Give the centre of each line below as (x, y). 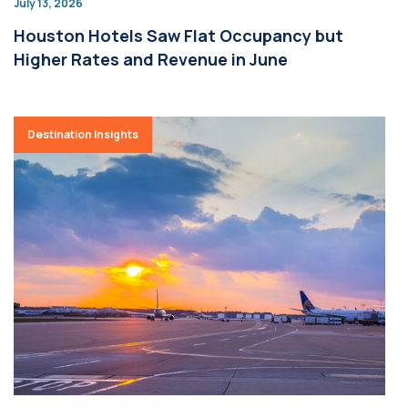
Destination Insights (83, 134)
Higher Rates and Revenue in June (151, 59)
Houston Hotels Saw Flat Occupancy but (178, 36)
